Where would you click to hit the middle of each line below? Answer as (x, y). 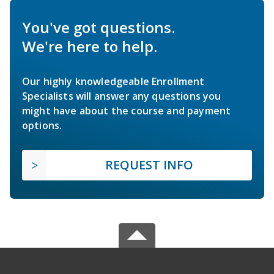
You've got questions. (98, 27)
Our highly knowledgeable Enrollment (113, 81)
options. (42, 125)
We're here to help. (90, 46)
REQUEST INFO (149, 165)
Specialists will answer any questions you (122, 96)
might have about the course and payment (127, 110)
